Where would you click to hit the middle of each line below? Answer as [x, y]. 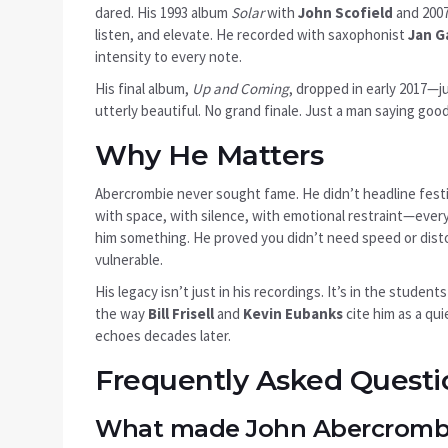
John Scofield [345, 13]
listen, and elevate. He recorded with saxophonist [251, 35]
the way [121, 314]
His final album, [143, 89]
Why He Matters [209, 155]
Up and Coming [240, 89]
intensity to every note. [168, 57]
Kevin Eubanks [293, 314]
